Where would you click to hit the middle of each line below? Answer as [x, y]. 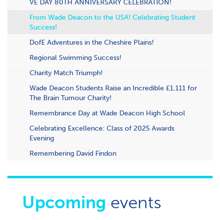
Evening [42, 138]
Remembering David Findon [73, 153]
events [134, 202]
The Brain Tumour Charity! [70, 98]
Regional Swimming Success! [75, 57]
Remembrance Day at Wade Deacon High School [107, 113]
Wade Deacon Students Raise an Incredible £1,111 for [113, 88]
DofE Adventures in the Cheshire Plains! [92, 42]
